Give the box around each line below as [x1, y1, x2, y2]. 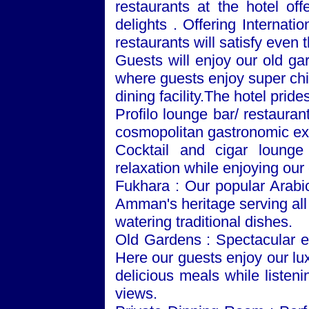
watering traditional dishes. [115, 213, 292, 230]
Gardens [143, 231, 201, 248]
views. [115, 285, 157, 302]
